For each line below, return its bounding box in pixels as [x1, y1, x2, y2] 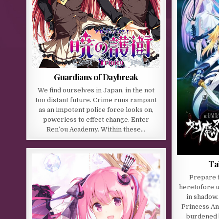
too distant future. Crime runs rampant [35, 96, 157, 104]
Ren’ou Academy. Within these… [46, 126, 146, 133]
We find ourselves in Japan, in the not [37, 87, 154, 94]
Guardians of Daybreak [54, 71, 138, 83]
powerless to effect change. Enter [43, 116, 149, 124]
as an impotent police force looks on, [38, 106, 153, 114]
